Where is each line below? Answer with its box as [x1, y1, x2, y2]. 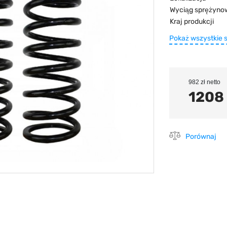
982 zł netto [188, 78, 220, 86]
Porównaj [185, 132, 216, 141]
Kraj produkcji [170, 17, 214, 26]
